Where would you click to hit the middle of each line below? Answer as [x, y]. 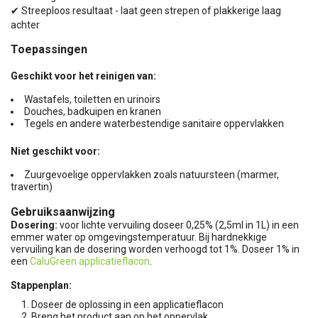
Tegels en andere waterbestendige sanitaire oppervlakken [154, 123]
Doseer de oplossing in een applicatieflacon [127, 304]
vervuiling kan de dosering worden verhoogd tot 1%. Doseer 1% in [155, 249]
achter [25, 24]
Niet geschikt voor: [55, 151]
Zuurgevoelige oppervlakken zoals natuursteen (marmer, [152, 174]
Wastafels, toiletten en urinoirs [93, 99]
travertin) [32, 186]
